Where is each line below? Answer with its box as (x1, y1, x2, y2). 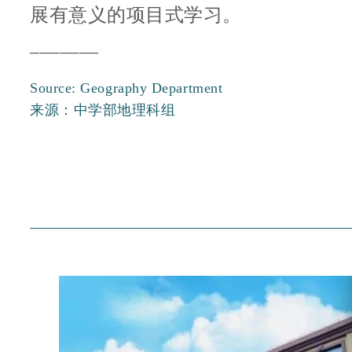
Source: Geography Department (30, 80, 227, 97)
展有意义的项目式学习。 (30, 5, 242, 26)
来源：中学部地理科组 (30, 102, 176, 119)
